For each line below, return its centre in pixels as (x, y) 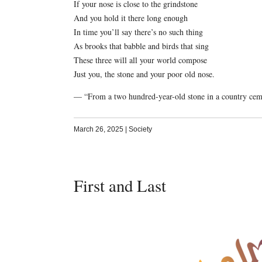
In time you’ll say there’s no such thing (138, 32)
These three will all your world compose (140, 60)
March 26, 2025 (98, 129)
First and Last (120, 185)
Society (140, 129)
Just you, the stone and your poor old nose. (144, 74)
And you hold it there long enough (130, 18)
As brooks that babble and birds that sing (141, 46)
